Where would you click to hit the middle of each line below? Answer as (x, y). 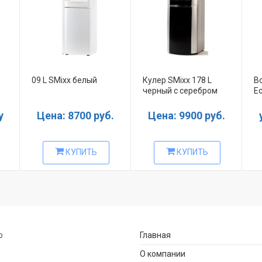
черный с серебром (180, 91)
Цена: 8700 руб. (75, 116)
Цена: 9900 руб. (187, 116)
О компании (163, 254)
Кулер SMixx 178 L (177, 80)
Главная (155, 235)
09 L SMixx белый (64, 80)
